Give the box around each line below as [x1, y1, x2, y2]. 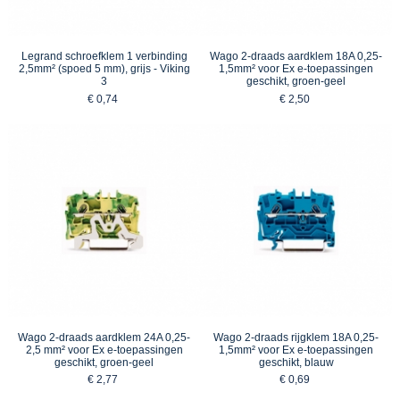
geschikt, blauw [258, 355, 334, 369]
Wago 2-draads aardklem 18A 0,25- [210, 50, 382, 62]
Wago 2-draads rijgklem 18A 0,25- [213, 330, 379, 344]
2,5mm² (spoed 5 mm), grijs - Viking [18, 62, 190, 75]
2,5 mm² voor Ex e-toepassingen [25, 343, 183, 356]
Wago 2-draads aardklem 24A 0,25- [18, 330, 190, 344]
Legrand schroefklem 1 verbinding [21, 50, 187, 62]
